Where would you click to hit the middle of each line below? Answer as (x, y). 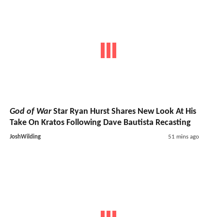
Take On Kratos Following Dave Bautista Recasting (100, 123)
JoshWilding (25, 137)
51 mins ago (183, 137)
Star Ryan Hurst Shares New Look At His (124, 112)
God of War (31, 112)
